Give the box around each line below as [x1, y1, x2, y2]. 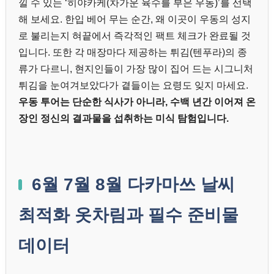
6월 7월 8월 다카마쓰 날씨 [32, 175, 235, 194]
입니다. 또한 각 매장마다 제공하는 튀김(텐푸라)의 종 [18, 47, 247, 58]
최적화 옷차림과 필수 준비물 [18, 206, 239, 225]
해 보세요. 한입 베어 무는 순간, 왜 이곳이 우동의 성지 [18, 14, 251, 25]
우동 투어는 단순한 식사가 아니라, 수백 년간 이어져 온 [18, 97, 256, 108]
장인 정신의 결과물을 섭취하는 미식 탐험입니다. [18, 113, 229, 124]
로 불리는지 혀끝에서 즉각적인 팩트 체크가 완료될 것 [18, 31, 251, 42]
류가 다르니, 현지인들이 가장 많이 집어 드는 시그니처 [18, 64, 253, 75]
